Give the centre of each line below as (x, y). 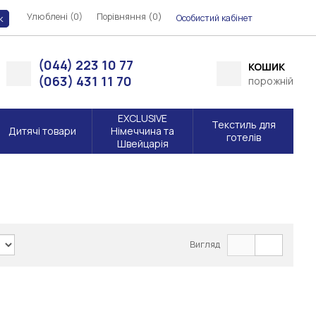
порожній (271, 81)
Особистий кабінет (214, 18)
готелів (243, 138)
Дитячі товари (42, 131)
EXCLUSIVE (142, 119)
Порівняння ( (124, 16)
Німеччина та (142, 131)
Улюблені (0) (55, 16)
